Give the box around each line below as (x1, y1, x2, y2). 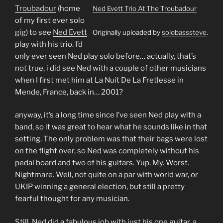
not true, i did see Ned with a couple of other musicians (15, 63, 206, 73)
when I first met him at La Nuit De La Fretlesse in (15, 75, 184, 85)
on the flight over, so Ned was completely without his (15, 146, 199, 156)
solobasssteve (162, 28, 207, 36)
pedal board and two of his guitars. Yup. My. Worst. (15, 158, 189, 168)
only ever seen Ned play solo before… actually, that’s (15, 51, 196, 61)
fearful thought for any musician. (15, 194, 129, 204)
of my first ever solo (15, 15, 85, 25)
